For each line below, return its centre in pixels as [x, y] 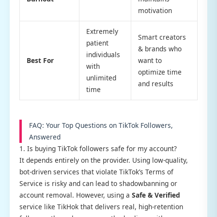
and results [155, 83]
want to [150, 60]
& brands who [160, 48]
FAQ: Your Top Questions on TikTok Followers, [101, 125]
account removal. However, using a [76, 195]
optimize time [160, 72]
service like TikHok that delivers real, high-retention [101, 206]
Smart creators [162, 37]
